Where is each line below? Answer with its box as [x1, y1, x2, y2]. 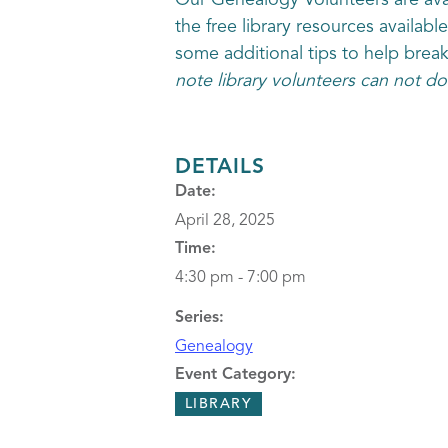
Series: [174, 310, 224, 326]
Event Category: [174, 367, 296, 383]
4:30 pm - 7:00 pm [174, 270, 306, 286]
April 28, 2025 [174, 213, 275, 229]
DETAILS [174, 157, 265, 178]
